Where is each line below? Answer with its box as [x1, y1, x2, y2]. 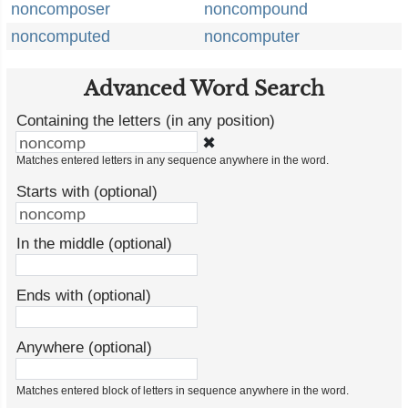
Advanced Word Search [84, 76, 324, 101]
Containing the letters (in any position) [16, 112, 275, 129]
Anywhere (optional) [16, 339, 152, 356]
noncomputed [11, 27, 110, 46]
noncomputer [204, 27, 300, 46]
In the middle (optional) [16, 235, 172, 252]
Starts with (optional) [16, 183, 158, 200]
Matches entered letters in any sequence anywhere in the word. [16, 154, 329, 167]
